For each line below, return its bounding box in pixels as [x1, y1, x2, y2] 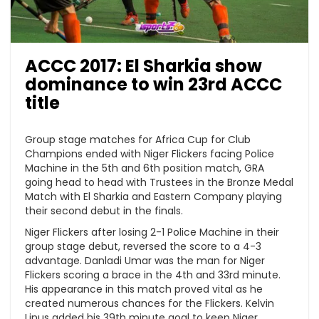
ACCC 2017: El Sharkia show [25, 53, 262, 78]
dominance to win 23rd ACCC [25, 72, 282, 96]
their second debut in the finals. [25, 203, 183, 218]
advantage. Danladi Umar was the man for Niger [25, 253, 265, 268]
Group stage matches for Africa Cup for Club [25, 132, 251, 147]
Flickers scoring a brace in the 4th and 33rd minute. [25, 267, 281, 282]
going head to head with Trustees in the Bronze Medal [25, 174, 293, 189]
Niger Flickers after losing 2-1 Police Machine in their [25, 224, 279, 239]
